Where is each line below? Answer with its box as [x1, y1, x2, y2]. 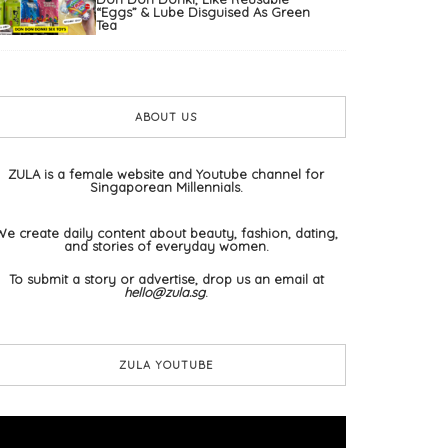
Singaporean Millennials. [89, 179, 243, 196]
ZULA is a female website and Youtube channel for [8, 166, 324, 183]
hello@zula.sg [124, 284, 205, 301]
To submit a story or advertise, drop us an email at [8, 271, 324, 288]
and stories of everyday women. [63, 238, 269, 255]
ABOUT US [135, 110, 197, 125]
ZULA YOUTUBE [119, 358, 213, 373]
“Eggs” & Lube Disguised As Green [96, 4, 310, 21]
